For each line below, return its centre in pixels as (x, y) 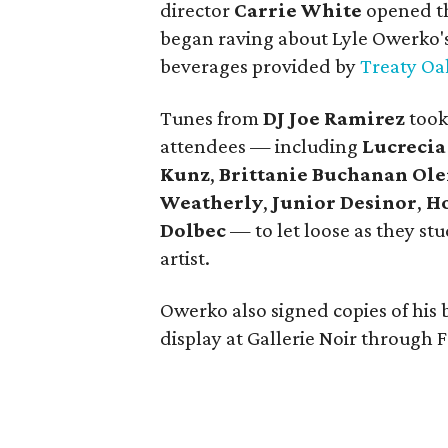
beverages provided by (260, 66)
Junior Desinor (344, 202)
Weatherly (211, 202)
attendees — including (259, 146)
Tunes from (211, 118)
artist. (185, 258)
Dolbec (193, 230)
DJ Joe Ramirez (334, 118)
